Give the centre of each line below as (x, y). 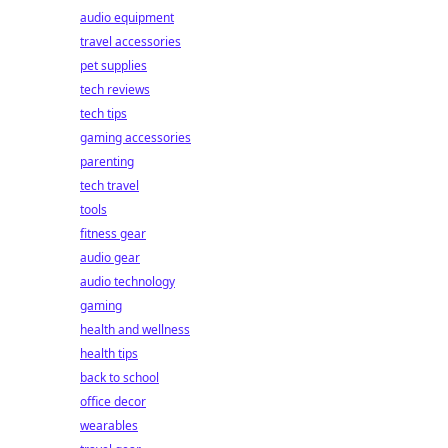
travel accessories (130, 41)
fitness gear (113, 233)
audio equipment (127, 17)
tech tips (103, 113)
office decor (113, 401)
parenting (107, 161)
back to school (119, 377)
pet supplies (113, 65)
